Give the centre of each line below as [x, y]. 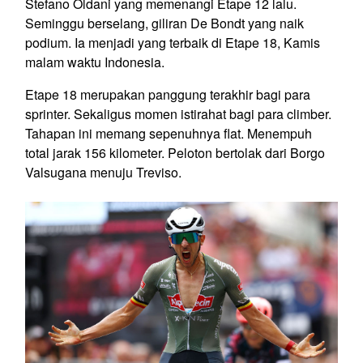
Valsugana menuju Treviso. [103, 172]
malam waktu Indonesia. [95, 62]
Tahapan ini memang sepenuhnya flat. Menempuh [169, 133]
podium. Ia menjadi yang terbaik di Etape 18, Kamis [173, 42]
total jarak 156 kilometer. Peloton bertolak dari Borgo [175, 152]
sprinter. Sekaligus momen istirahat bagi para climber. [178, 113]
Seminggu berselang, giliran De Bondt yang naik [164, 23]
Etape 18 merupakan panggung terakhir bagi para [168, 94]
